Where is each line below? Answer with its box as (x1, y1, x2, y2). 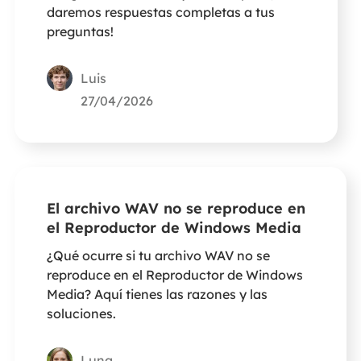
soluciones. (46, 305, 116, 322)
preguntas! (46, 23, 114, 39)
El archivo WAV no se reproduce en (46, 198, 305, 218)
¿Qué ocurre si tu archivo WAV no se (46, 247, 270, 263)
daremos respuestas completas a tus (46, 3, 275, 20)
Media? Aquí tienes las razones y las (46, 285, 268, 302)
